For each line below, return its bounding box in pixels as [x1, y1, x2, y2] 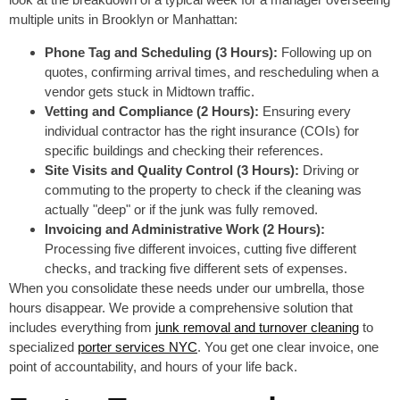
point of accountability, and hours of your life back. [9, 359, 297, 375]
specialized [9, 339, 78, 355]
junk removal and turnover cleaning [155, 320, 359, 336]
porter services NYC [78, 339, 197, 355]
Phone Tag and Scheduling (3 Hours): [45, 45, 278, 61]
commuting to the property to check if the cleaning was [45, 182, 362, 198]
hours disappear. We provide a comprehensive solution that [9, 300, 353, 316]
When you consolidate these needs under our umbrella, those [9, 280, 364, 296]
